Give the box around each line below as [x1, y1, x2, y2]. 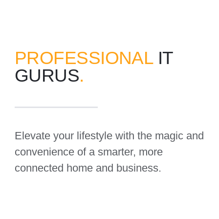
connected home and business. [14, 161, 161, 174]
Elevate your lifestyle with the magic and [14, 129, 204, 142]
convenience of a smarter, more [14, 145, 163, 158]
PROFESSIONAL [14, 47, 153, 68]
